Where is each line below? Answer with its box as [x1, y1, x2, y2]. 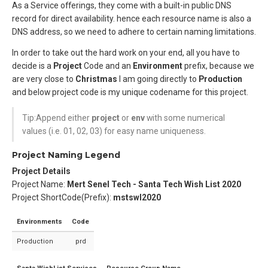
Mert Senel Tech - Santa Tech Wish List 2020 [67, 179, 241, 189]
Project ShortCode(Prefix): [12, 192, 113, 202]
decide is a [12, 61, 53, 71]
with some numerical [145, 113, 226, 123]
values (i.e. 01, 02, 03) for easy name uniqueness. [22, 126, 206, 136]
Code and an [82, 61, 133, 71]
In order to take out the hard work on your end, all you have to [12, 48, 240, 58]
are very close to [12, 74, 75, 84]
